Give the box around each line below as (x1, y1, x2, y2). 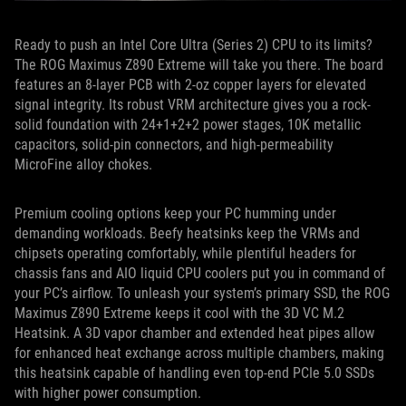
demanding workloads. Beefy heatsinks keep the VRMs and (14, 225, 360, 243)
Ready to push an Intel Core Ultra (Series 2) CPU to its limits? (14, 36, 372, 54)
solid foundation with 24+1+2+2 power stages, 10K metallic (14, 116, 361, 134)
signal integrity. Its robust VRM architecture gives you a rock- (14, 96, 371, 114)
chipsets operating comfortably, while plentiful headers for (14, 245, 356, 263)
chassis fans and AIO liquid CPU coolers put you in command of (14, 265, 385, 283)
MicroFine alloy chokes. (14, 156, 156, 174)
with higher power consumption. (14, 384, 205, 402)
